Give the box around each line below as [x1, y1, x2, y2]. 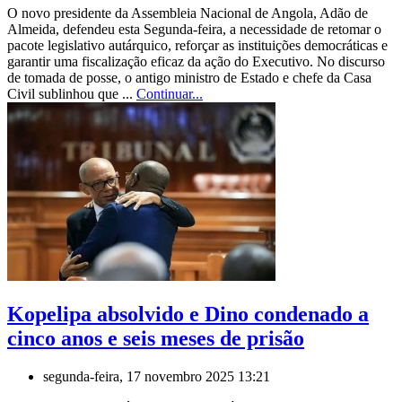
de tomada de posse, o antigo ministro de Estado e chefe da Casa [7, 70, 371, 86]
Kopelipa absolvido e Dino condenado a [7, 302, 369, 327]
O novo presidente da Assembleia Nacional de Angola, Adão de [7, 5, 368, 22]
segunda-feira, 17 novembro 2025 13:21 [43, 369, 270, 385]
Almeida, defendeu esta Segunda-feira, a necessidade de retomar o [7, 22, 381, 38]
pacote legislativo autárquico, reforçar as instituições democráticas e [7, 38, 388, 54]
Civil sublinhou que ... [7, 86, 136, 102]
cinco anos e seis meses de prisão [7, 327, 304, 351]
